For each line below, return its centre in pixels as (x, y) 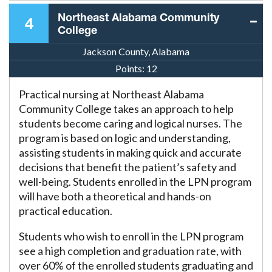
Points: (131, 69)
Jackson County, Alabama (136, 52)
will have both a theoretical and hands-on (115, 196)
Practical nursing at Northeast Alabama (111, 94)
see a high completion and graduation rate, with (130, 251)
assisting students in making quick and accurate (130, 153)
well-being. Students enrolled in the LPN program (135, 182)
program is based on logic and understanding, (125, 138)
